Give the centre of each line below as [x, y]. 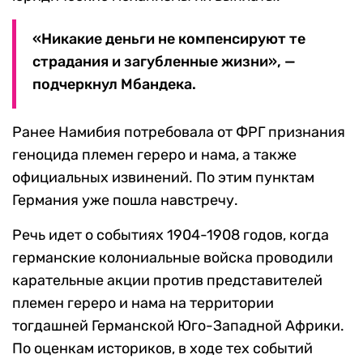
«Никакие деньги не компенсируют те [169, 39]
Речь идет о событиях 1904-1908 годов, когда [171, 235]
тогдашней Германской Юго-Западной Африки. [178, 326]
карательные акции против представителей [167, 281]
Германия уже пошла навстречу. [125, 201]
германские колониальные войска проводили [173, 258]
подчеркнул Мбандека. [114, 85]
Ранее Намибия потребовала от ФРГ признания [179, 132]
